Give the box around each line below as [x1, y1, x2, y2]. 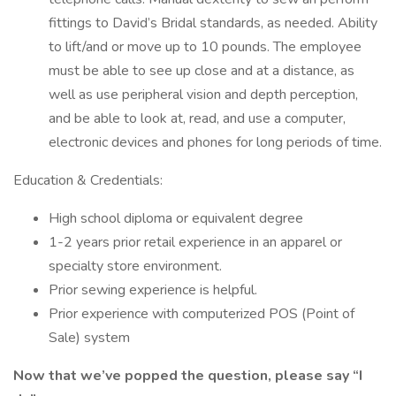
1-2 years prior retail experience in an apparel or [49, 232, 342, 252]
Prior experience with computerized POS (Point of [49, 304, 354, 324]
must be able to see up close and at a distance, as [49, 61, 354, 80]
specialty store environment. [49, 256, 222, 276]
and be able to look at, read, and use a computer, [49, 109, 346, 128]
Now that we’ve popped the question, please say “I [13, 366, 362, 385]
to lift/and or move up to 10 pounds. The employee [49, 37, 362, 57]
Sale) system [49, 328, 130, 347]
